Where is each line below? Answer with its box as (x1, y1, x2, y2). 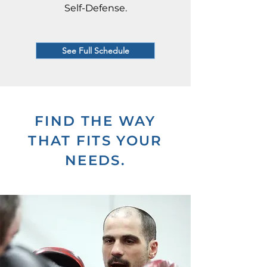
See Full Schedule (61, 45, 129, 56)
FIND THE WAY (35, 113, 156, 129)
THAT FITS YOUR (28, 132, 163, 149)
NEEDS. (65, 152, 126, 169)
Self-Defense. (64, 2, 127, 14)
